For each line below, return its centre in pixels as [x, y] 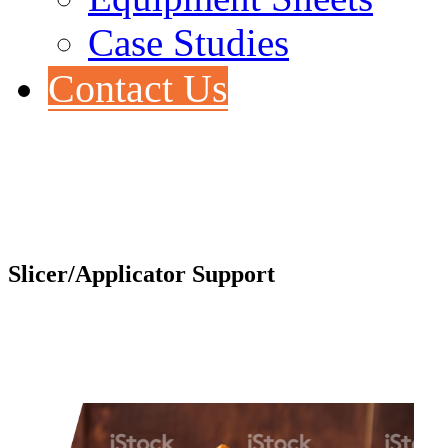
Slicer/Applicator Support [141, 274]
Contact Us [138, 89]
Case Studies [188, 43]
